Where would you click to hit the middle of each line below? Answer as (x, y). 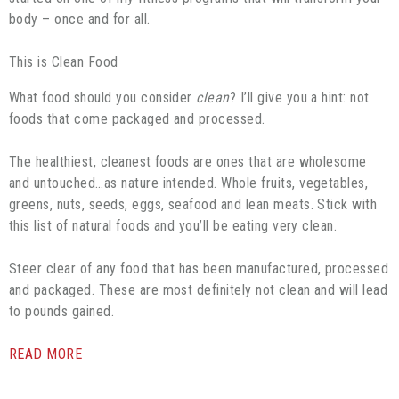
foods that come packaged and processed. (137, 118)
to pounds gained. (62, 311)
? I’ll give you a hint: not (299, 97)
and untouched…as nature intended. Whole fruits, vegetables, (189, 183)
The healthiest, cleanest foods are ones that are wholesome (188, 161)
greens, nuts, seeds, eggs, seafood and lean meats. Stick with (193, 204)
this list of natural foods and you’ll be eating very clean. (173, 225)
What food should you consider (103, 97)
